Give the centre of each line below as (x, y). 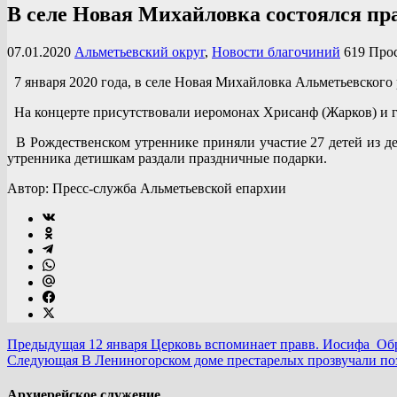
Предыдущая (46, 344)
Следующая (43, 360)
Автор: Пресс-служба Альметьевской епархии (147, 188)
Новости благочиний (276, 51)
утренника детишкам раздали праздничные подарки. (167, 158)
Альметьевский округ (140, 51)
